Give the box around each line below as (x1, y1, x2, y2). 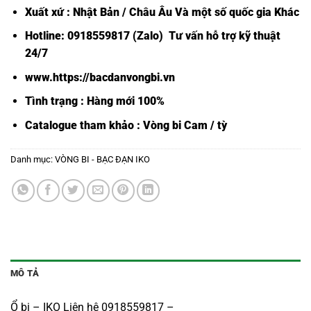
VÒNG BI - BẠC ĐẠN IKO (55, 153, 150, 165)
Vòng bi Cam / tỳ (142, 119, 227, 132)
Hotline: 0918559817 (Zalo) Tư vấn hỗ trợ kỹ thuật (24, 29, 280, 43)
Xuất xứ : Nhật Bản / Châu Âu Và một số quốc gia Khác (24, 5, 299, 19)
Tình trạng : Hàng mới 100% (24, 94, 165, 108)
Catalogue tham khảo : (24, 119, 143, 132)
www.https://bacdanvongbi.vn (24, 70, 175, 84)
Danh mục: (10, 153, 55, 165)
